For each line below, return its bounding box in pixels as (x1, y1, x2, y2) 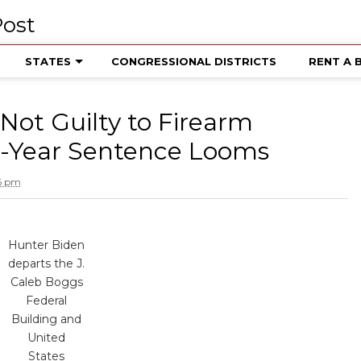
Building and (11, 312, 82, 326)
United (27, 330, 66, 345)
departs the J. (8, 256, 85, 271)
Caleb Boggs (10, 275, 83, 289)
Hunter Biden (8, 238, 85, 252)
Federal (26, 293, 68, 308)
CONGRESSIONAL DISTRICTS (110, 55, 276, 68)
